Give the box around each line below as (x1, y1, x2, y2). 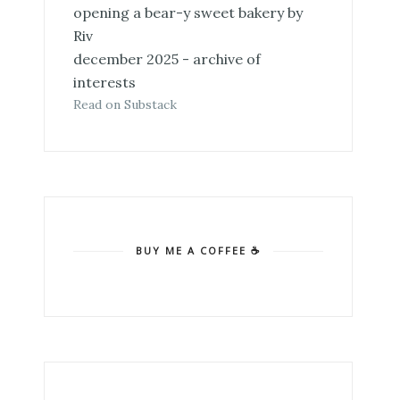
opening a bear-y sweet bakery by (72, 3, 303, 21)
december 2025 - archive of (72, 49, 261, 68)
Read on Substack (72, 96, 177, 112)
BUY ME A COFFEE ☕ (135, 243, 261, 257)
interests (72, 72, 136, 91)
